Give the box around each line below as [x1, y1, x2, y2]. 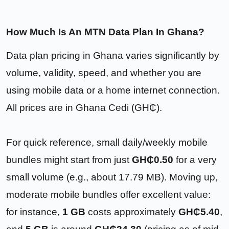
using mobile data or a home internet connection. [6, 84, 220, 96]
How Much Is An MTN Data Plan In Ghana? [6, 26, 204, 37]
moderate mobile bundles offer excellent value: [6, 189, 211, 200]
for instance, [6, 206, 62, 217]
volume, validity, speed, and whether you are [6, 67, 201, 78]
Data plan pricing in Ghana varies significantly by [6, 50, 219, 61]
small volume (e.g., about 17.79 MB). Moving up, [6, 171, 218, 182]
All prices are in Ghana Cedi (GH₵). [6, 102, 162, 113]
